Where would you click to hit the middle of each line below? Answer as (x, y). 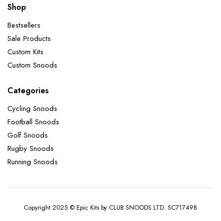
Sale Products (29, 39)
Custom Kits (25, 52)
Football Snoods (33, 122)
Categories (28, 91)
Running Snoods (33, 162)
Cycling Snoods (32, 109)
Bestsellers (24, 25)
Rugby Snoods (31, 149)
